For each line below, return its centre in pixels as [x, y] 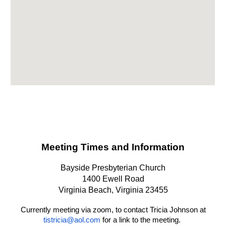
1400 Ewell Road [113, 179]
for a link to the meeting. [140, 220]
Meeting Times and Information [113, 147]
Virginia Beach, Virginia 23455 [113, 190]
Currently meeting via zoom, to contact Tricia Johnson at [113, 210]
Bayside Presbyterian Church [113, 168]
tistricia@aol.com [72, 220]
